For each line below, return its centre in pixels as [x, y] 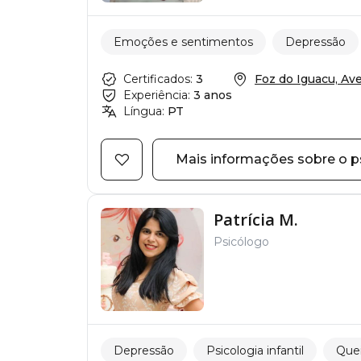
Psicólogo [241, 242]
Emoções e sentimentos [183, 41]
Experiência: [157, 95]
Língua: [144, 111]
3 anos [213, 95]
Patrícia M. [256, 220]
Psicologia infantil [255, 350]
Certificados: [158, 79]
